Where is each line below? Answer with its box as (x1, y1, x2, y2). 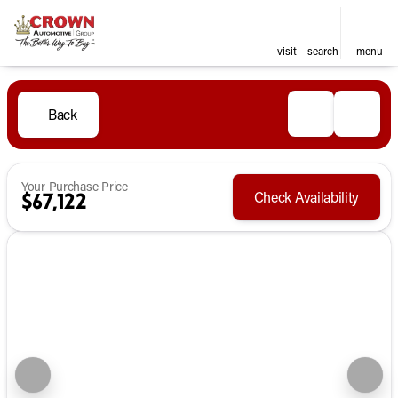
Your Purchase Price (21, 178, 128, 195)
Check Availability (253, 187, 359, 206)
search (306, 44, 338, 58)
